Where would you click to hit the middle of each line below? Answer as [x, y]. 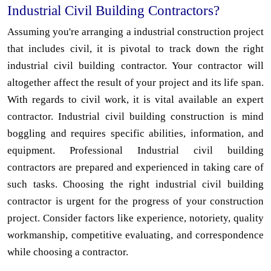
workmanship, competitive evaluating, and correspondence [135, 235]
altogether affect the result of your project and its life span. [135, 82]
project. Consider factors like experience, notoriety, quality [135, 218]
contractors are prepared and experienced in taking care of [135, 167]
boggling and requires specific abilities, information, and [135, 133]
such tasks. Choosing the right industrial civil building [135, 184]
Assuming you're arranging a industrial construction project [135, 31]
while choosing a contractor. [68, 252]
